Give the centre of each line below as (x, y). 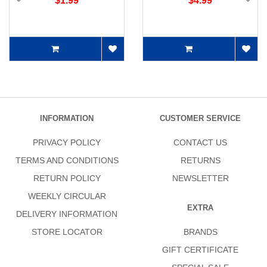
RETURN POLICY (67, 178)
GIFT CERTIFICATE (200, 250)
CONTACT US (200, 143)
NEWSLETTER (200, 178)
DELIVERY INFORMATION (67, 214)
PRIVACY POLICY (67, 143)
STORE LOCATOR (67, 232)
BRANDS (200, 232)
